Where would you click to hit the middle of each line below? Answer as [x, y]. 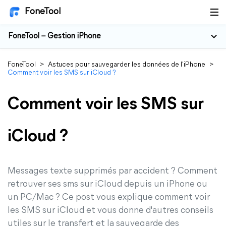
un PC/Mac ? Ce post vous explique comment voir [109, 197]
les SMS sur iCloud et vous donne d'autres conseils [110, 211]
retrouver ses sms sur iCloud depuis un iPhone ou [107, 184]
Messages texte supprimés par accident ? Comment [112, 171]
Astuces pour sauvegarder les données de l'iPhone [127, 65]
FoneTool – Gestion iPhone [54, 36]
